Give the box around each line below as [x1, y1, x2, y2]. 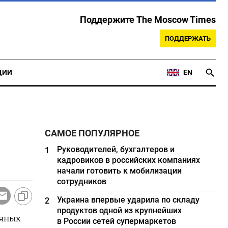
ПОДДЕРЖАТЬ [165, 35, 211, 42]
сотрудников [57, 177, 107, 186]
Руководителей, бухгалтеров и [57, 145, 175, 154]
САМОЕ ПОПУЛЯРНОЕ [45, 128, 140, 138]
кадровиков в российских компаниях [57, 155, 201, 165]
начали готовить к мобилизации [57, 166, 182, 176]
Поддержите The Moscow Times [80, 15, 216, 25]
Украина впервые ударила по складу [57, 195, 200, 205]
